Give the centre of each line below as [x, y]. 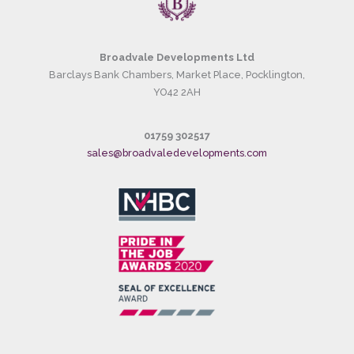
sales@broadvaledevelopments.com [177, 153]
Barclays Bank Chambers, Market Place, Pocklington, [177, 75]
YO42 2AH [177, 92]
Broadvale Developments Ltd [177, 58]
